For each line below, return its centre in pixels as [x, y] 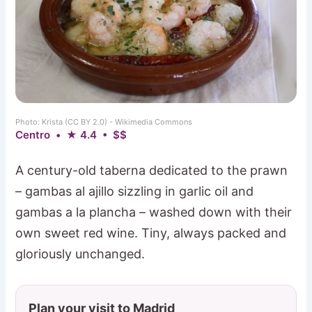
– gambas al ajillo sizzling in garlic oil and [135, 192]
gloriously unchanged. [80, 254]
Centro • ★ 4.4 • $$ [71, 135]
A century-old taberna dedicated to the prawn [152, 171]
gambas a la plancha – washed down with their [154, 212]
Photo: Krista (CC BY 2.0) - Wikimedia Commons [104, 122]
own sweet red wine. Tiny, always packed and [151, 233]
